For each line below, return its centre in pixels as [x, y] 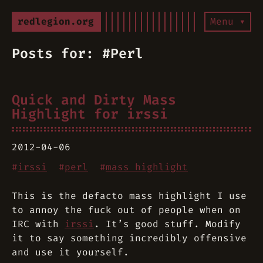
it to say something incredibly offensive [129, 238]
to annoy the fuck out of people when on [126, 210]
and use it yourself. [70, 252]
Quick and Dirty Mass [94, 100]
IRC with [38, 224]
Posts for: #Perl [77, 53]
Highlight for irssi [90, 114]
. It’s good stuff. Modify [167, 224]
